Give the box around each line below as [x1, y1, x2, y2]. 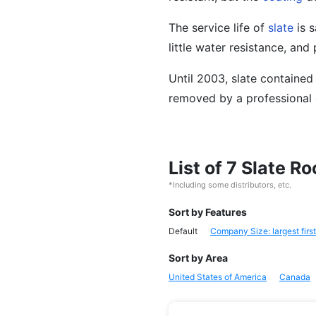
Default [169, 226, 197, 236]
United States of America [169, 272, 267, 282]
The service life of [169, 20, 268, 35]
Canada [279, 272, 310, 282]
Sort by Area [169, 252, 228, 264]
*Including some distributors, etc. [169, 180, 291, 190]
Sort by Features [169, 206, 247, 218]
